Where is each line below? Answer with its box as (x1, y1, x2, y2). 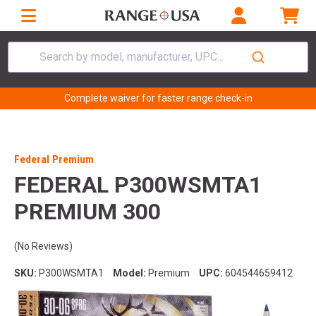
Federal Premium (14, 153, 94, 166)
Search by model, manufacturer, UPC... (39, 49, 224, 63)
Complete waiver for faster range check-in (63, 92, 253, 104)
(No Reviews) (14, 241, 73, 253)
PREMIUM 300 (14, 198, 161, 226)
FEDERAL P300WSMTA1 (14, 171, 262, 199)
